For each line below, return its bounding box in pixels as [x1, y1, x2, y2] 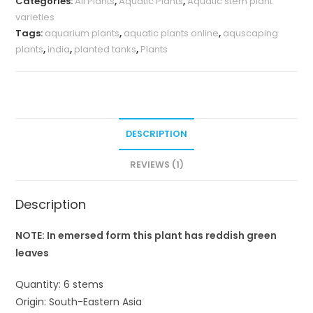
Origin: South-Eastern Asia [15, 294, 143, 309]
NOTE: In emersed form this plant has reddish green [15, 228, 277, 242]
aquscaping [223, 26, 279, 40]
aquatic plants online [124, 26, 219, 40]
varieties [15, 10, 55, 24]
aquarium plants [45, 26, 120, 40]
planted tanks [74, 42, 137, 56]
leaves [15, 245, 50, 260]
